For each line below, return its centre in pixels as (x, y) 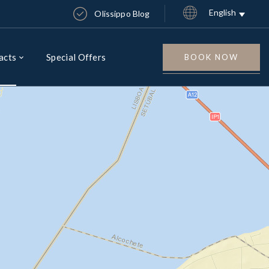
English (222, 13)
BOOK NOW (211, 57)
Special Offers (76, 57)
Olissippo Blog (122, 13)
